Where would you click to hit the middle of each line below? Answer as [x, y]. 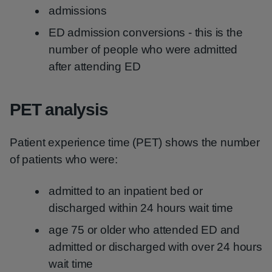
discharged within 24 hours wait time [141, 208]
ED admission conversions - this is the [146, 32]
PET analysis [59, 110]
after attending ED [95, 66]
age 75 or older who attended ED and [144, 230]
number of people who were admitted [143, 49]
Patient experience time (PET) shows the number [135, 142]
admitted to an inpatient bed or [126, 191]
